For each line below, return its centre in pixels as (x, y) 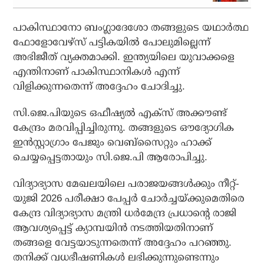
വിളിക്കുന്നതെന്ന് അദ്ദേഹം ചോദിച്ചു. (99, 87)
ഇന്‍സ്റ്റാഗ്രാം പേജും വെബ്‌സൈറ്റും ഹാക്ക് (113, 143)
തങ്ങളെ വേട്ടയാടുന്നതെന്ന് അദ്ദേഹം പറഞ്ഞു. (123, 243)
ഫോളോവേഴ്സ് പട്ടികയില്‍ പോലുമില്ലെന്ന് (112, 42)
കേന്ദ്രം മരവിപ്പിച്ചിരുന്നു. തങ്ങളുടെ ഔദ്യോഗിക (124, 128)
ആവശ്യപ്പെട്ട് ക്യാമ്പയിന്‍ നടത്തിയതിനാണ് (113, 228)
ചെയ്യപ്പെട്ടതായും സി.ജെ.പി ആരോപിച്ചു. (110, 157)
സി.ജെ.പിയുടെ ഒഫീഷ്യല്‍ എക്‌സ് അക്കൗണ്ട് (120, 113)
